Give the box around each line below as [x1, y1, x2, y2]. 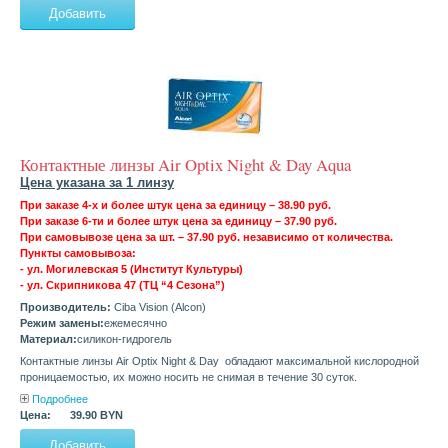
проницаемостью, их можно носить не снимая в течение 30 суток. [20, 371, 357, 384]
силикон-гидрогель [77, 333, 172, 346]
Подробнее [32, 393, 88, 406]
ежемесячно [104, 317, 167, 330]
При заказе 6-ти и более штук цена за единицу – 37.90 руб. [20, 215, 337, 228]
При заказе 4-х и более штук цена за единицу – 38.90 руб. [20, 199, 331, 212]
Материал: [20, 333, 77, 346]
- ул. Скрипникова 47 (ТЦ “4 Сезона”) [20, 279, 225, 292]
